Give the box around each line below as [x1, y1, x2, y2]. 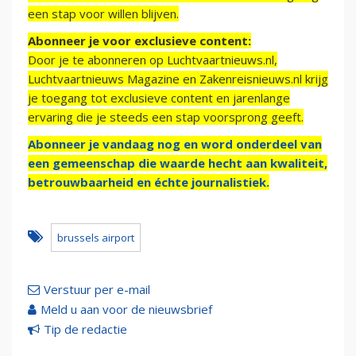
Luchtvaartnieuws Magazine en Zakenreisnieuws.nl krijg [28, 71, 328, 87]
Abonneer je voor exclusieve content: [28, 33, 251, 49]
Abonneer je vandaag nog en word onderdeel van [28, 136, 322, 153]
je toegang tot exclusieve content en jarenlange [28, 90, 290, 106]
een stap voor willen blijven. [28, 6, 179, 22]
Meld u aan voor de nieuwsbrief [41, 301, 212, 318]
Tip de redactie [44, 321, 127, 338]
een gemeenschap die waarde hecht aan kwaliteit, [28, 155, 327, 172]
